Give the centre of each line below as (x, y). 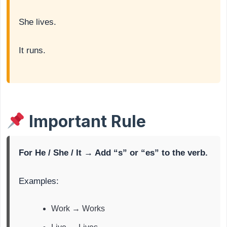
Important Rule (86, 122)
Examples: (39, 181)
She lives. (37, 22)
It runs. (32, 51)
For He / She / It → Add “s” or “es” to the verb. (113, 153)
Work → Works (78, 209)
